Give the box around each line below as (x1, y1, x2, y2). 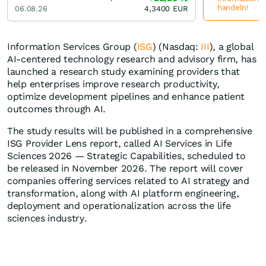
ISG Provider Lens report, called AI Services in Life (7, 138, 232, 150)
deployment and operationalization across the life (7, 200, 231, 212)
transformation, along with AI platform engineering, (7, 188, 239, 199)
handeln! (217, 2, 249, 12)
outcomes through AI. (7, 103, 106, 115)
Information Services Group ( (7, 41, 137, 53)
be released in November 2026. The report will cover (7, 163, 243, 175)
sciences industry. (7, 213, 87, 224)
